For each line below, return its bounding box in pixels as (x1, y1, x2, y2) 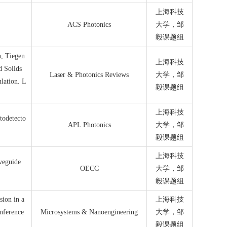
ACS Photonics (67, 21, 111, 28)
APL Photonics (67, 121, 111, 129)
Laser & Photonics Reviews (50, 71, 129, 79)
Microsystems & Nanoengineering (41, 208, 138, 216)
